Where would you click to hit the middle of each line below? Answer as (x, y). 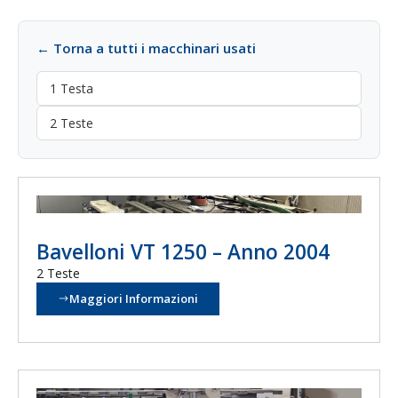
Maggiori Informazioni (134, 298)
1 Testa (72, 88)
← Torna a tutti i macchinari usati (146, 48)
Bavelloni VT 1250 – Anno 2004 (183, 252)
